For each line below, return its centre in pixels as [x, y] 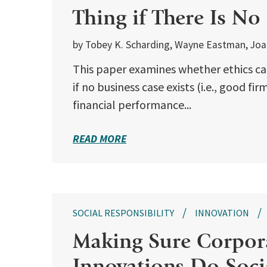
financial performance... [132, 105]
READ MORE [100, 139]
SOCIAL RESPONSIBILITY [123, 213]
